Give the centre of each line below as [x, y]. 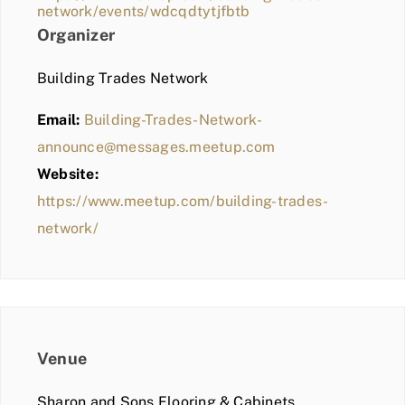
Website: [68, 174]
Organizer [76, 34]
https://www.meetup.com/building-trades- [183, 201]
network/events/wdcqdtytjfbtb [144, 11]
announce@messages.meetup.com [156, 146]
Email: [59, 119]
